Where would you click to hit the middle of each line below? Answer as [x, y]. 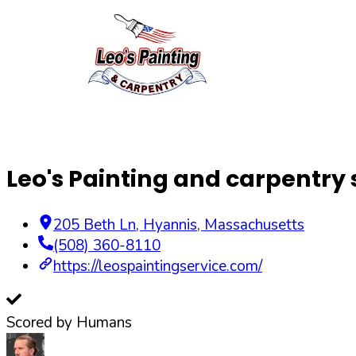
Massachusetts [254, 225]
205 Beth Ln [95, 225]
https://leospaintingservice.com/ [158, 267]
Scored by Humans [69, 323]
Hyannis [170, 225]
